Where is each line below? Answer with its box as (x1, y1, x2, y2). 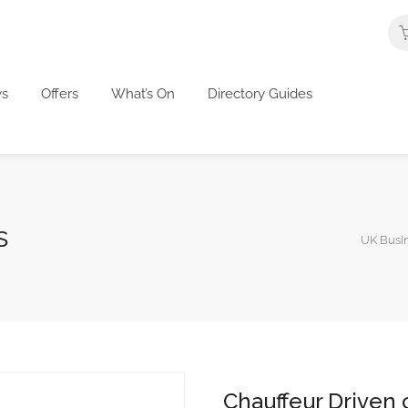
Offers (41, 85, 78, 102)
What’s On (111, 85, 175, 102)
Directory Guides (208, 85, 312, 102)
